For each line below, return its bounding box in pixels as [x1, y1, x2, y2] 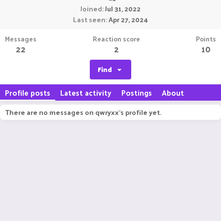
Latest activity [60, 86, 111, 99]
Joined [80, 2, 102, 15]
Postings [121, 86, 152, 99]
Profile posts [5, 86, 50, 99]
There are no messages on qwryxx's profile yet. [5, 106, 161, 118]
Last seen [73, 13, 106, 26]
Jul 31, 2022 [105, 2, 141, 15]
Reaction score [92, 33, 140, 45]
